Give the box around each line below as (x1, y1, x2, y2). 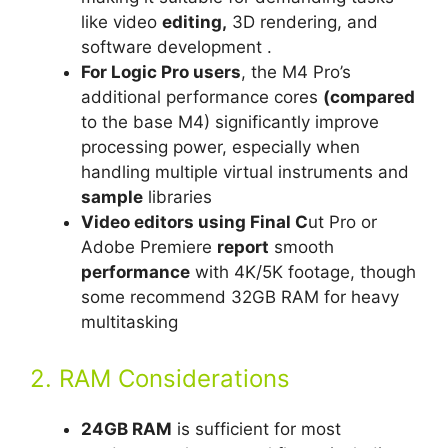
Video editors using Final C (81, 212, 308, 233)
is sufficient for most (172, 418, 341, 439)
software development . (81, 37, 272, 58)
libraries (143, 187, 212, 208)
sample (81, 187, 143, 208)
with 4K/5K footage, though (190, 262, 416, 283)
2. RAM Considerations (30, 363, 290, 393)
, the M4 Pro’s (241, 62, 351, 83)
